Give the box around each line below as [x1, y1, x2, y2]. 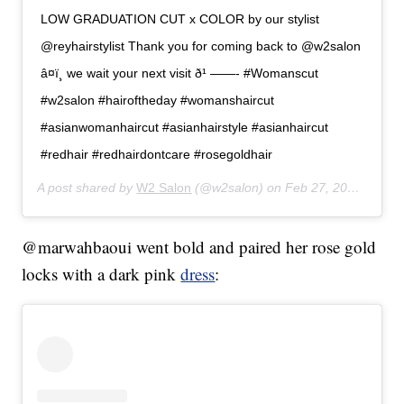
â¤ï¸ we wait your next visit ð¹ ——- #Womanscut [41, 66, 319, 81]
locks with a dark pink [22, 262, 181, 286]
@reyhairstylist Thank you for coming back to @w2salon [41, 39, 362, 54]
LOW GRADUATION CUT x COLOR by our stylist [41, 12, 320, 27]
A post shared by [37, 180, 137, 196]
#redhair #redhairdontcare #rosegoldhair [41, 147, 273, 162]
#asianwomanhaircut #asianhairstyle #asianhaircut [41, 120, 329, 135]
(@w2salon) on [191, 180, 286, 196]
